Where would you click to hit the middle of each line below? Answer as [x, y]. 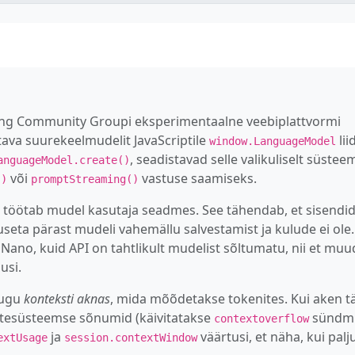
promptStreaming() [85, 179]
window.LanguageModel [273, 141]
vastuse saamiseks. [198, 178]
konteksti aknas [67, 298]
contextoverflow [261, 318]
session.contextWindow [131, 337]
